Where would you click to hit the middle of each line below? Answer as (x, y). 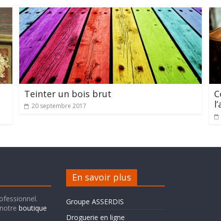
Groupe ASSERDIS (95, 202)
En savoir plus (102, 177)
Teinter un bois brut (68, 94)
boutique (33, 208)
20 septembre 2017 (59, 106)
